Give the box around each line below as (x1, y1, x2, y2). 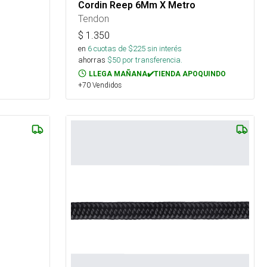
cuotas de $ (92, 43, 133, 54)
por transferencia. (120, 54, 183, 65)
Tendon (78, 12, 110, 24)
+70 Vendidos (78, 80, 122, 89)
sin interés (147, 43, 182, 54)
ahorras (78, 54, 106, 65)
